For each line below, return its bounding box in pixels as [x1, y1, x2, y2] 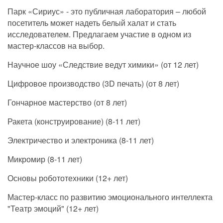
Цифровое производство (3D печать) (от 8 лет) [7, 77, 179, 89]
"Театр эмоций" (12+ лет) [7, 202, 99, 214]
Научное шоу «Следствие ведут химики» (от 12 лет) [7, 58, 199, 70]
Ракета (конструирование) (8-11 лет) [7, 115, 140, 127]
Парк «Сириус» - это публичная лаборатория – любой [7, 5, 206, 17]
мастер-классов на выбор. [7, 39, 105, 51]
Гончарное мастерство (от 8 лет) [7, 96, 127, 108]
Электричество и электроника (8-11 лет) [7, 134, 154, 146]
